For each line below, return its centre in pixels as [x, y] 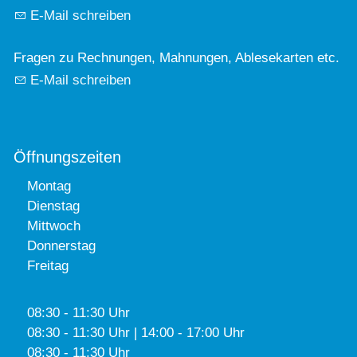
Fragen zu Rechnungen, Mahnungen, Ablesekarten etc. [177, 58]
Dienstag [53, 206]
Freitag [48, 265]
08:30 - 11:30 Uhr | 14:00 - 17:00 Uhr [136, 332]
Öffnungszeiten [67, 157]
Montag [49, 186]
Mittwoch [54, 226]
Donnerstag [61, 245]
